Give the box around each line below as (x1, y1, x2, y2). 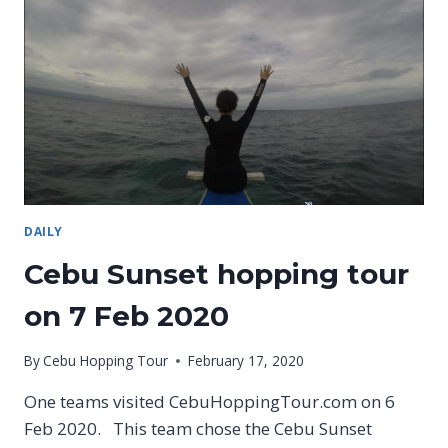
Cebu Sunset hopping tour (24, 256, 409, 291)
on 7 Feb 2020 (24, 298, 229, 333)
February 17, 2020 (188, 351, 305, 371)
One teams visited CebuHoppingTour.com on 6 (24, 390, 395, 414)
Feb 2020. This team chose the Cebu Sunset (24, 417, 372, 441)
